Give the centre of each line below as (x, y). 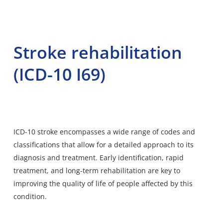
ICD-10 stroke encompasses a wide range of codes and (104, 131)
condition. (30, 196)
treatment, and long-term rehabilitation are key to (97, 170)
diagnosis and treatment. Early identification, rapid (98, 157)
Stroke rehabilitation (98, 52)
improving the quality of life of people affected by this (103, 183)
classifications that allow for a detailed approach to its (103, 144)
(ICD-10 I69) (59, 74)
